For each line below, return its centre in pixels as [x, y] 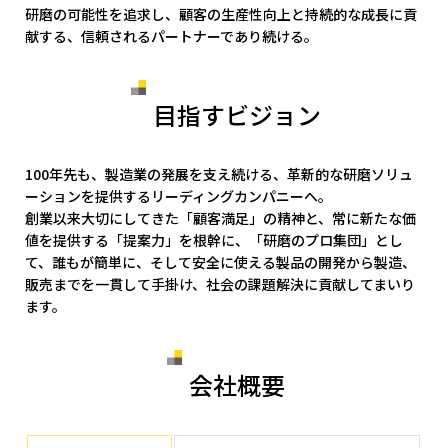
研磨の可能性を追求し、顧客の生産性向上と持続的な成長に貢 [221, 14]
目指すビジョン [236, 115]
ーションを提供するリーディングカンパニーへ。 [179, 196]
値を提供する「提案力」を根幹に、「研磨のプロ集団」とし [214, 240]
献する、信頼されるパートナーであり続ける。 [172, 36]
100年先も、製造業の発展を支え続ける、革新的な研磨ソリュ [219, 174]
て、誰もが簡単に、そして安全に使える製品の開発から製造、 [221, 262]
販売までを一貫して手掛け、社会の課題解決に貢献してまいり [220, 284]
